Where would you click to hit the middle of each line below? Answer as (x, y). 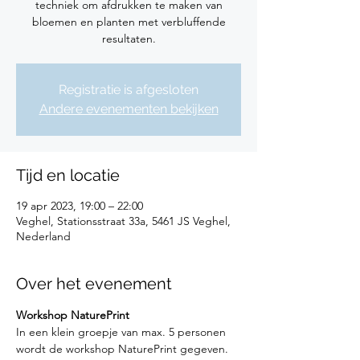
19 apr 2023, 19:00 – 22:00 (80, 206)
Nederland (43, 236)
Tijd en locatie (68, 175)
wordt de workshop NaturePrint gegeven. (122, 349)
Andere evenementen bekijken (129, 109)
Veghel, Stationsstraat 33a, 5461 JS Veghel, (123, 221)
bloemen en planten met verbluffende (129, 22)
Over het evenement (94, 284)
